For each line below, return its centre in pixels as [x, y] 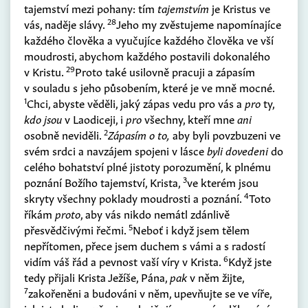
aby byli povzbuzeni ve [225, 134]
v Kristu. [45, 71]
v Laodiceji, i [94, 119]
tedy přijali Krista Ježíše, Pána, [97, 277]
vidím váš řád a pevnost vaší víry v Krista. [124, 261]
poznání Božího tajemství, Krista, [103, 182]
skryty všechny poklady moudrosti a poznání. [134, 198]
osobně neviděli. [64, 134]
